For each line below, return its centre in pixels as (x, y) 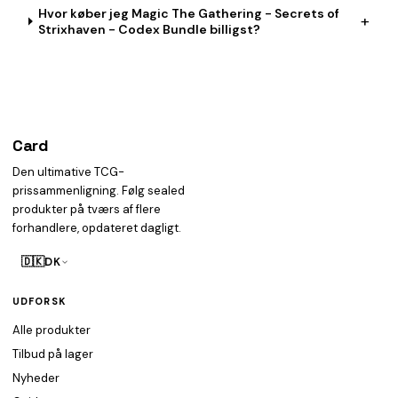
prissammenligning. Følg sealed (99, 191)
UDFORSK (39, 301)
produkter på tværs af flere (87, 209)
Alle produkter (52, 330)
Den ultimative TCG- (68, 172)
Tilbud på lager (53, 354)
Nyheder (36, 378)
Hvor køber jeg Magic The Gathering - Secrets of (189, 13)
